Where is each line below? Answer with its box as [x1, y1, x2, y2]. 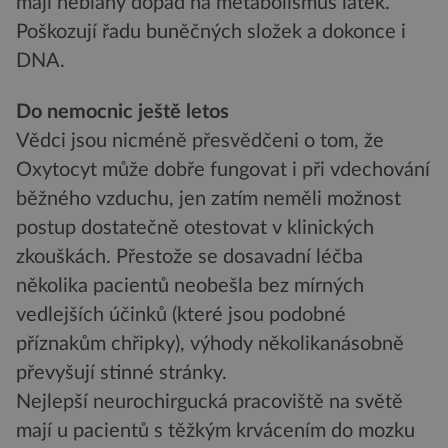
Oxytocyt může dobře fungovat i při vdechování [16, 160, 430, 181]
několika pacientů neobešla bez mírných [16, 276, 364, 297]
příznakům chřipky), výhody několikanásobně [16, 334, 404, 355]
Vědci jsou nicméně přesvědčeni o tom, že [16, 131, 384, 152]
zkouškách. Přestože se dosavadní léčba [16, 247, 363, 268]
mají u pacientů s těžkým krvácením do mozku [16, 421, 415, 442]
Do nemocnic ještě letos [16, 102, 229, 123]
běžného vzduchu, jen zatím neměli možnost [16, 189, 401, 210]
